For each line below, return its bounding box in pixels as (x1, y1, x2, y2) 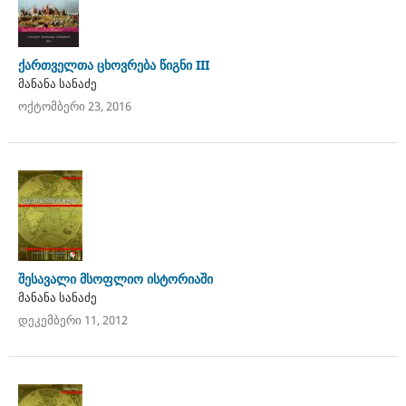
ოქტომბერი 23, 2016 (17, 97, 131, 114)
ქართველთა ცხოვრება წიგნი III (17, 55, 209, 73)
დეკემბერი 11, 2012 (17, 311, 128, 328)
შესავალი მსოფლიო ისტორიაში (17, 269, 213, 287)
